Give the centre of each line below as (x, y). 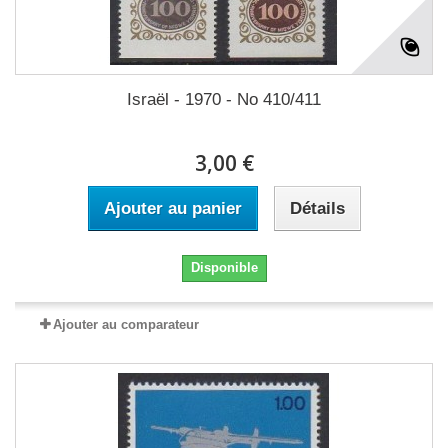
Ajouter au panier (172, 208)
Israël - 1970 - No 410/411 (224, 99)
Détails (317, 208)
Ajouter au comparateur (126, 324)
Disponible (224, 267)
